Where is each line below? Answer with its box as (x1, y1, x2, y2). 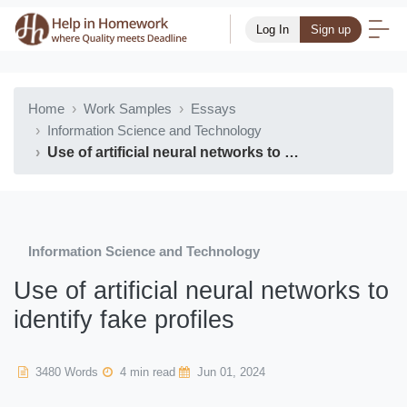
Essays (191, 101, 236, 116)
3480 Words (32, 365, 98, 379)
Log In (256, 22, 289, 36)
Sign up (311, 22, 351, 36)
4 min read (116, 365, 175, 379)
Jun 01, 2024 (194, 365, 265, 379)
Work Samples (84, 101, 172, 116)
